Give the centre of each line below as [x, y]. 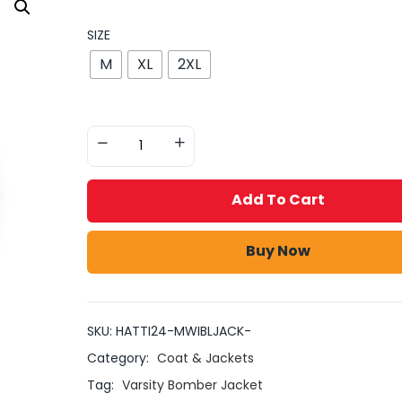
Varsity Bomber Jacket [192, 385]
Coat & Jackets [205, 358]
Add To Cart [279, 199]
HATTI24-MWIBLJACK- [183, 331]
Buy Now [279, 250]
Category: [119, 358]
